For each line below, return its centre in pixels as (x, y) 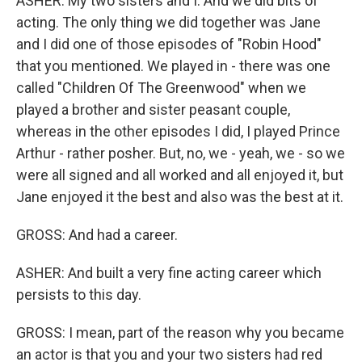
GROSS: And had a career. (97, 235)
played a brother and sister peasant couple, (153, 110)
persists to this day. (79, 295)
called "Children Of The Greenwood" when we (161, 88)
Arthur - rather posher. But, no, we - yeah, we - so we (181, 154)
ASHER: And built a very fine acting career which (169, 273)
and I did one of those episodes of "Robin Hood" (169, 44)
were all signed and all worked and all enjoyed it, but (180, 175)
